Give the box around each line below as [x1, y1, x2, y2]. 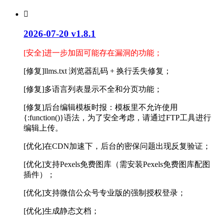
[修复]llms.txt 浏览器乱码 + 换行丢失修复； [24, 67, 171, 76]
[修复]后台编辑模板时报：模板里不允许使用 [24, 103, 178, 112]
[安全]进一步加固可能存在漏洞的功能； [24, 49, 162, 57]
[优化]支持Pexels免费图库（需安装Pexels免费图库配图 [24, 160, 210, 169]
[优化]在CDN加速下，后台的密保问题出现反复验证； [24, 142, 211, 151]
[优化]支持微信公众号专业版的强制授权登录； [24, 189, 186, 197]
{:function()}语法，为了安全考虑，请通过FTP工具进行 [24, 113, 211, 122]
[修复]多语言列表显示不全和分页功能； [24, 85, 162, 94]
